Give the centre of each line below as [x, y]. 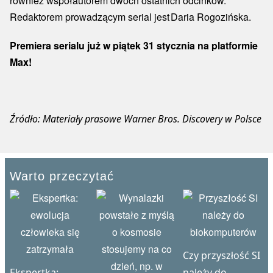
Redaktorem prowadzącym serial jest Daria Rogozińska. [133, 17]
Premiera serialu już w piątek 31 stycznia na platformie [134, 46]
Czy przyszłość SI [222, 256]
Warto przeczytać [62, 176]
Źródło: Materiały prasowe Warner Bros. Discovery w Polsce [136, 119]
